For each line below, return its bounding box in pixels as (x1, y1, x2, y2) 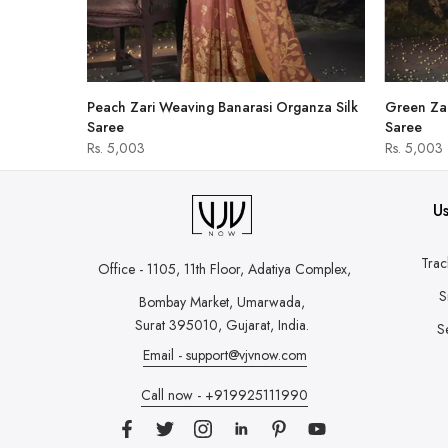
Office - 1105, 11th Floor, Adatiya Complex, (98, 259, 351, 280)
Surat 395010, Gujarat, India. (135, 315, 309, 336)
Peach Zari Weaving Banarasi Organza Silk (87, 96, 358, 117)
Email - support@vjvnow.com (142, 345, 307, 366)
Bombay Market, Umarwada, (139, 292, 305, 313)
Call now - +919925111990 (141, 385, 308, 406)
